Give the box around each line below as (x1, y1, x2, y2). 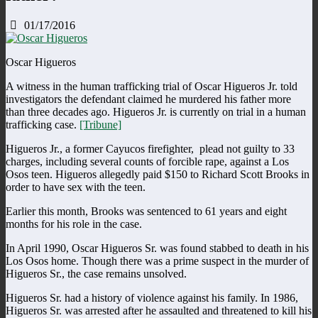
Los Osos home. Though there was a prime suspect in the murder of (6, 254, 309, 267)
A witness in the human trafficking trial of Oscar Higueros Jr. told (6, 79, 297, 92)
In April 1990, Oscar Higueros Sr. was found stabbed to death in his (6, 241, 309, 254)
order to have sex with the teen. (6, 180, 146, 193)
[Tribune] (79, 118, 121, 131)
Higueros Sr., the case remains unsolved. (6, 267, 187, 280)
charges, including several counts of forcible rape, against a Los (6, 155, 289, 168)
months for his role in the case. (6, 217, 142, 230)
